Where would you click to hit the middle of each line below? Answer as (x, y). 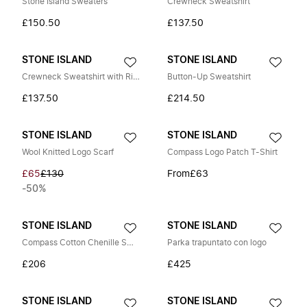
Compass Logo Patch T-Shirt (222, 152)
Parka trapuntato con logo (217, 243)
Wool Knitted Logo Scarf (68, 152)
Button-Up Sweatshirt (209, 77)
